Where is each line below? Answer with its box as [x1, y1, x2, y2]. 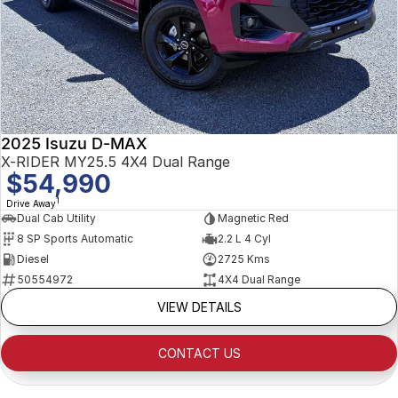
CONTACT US [157, 345, 241, 361]
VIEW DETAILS [156, 298, 242, 314]
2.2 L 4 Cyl [217, 232, 271, 245]
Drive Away [6, 197, 56, 209]
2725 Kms [217, 252, 270, 266]
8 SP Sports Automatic [17, 232, 133, 245]
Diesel [17, 252, 49, 266]
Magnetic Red [217, 211, 289, 225]
